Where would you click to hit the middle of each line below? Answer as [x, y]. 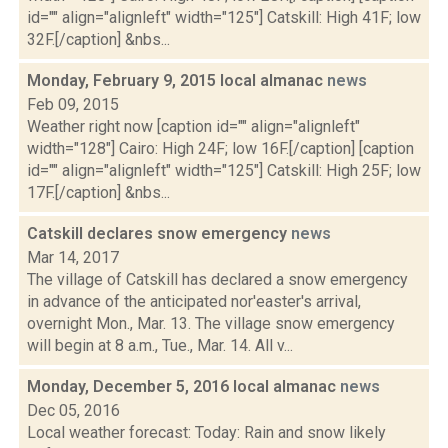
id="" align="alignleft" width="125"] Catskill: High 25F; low [224, 170]
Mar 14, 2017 [73, 257]
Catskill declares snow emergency [159, 233]
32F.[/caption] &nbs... [98, 39]
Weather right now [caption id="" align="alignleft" [193, 126]
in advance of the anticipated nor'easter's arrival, [194, 301]
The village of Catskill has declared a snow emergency [217, 279]
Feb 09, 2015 [73, 104]
